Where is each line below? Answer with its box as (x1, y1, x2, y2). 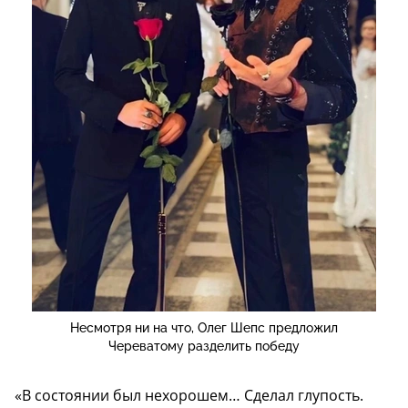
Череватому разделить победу (108, 339, 300, 354)
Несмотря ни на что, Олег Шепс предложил (70, 321, 338, 336)
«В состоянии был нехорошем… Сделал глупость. (15, 385, 363, 406)
